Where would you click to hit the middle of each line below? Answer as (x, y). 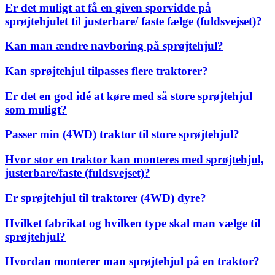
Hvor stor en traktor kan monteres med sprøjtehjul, (134, 160)
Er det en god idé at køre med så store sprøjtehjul (129, 96)
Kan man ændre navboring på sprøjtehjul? (114, 46)
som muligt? (36, 109)
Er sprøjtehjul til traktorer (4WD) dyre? (106, 198)
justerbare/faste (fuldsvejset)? (78, 173)
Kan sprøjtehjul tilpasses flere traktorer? (107, 71)
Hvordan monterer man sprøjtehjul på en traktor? (132, 261)
